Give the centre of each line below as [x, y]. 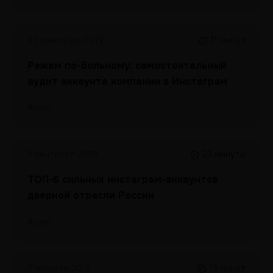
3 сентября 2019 [62, 154]
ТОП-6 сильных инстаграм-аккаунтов [123, 179]
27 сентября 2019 [66, 40]
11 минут [228, 40]
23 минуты [224, 154]
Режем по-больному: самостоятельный [127, 66]
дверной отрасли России [91, 195]
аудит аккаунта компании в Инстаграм [127, 81]
